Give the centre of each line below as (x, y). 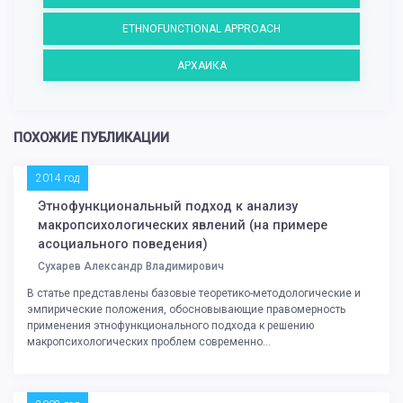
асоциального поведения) (123, 245)
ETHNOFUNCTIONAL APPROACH (201, 28)
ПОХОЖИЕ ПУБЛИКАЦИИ (91, 139)
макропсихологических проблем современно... (149, 342)
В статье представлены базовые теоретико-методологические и (194, 294)
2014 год (58, 179)
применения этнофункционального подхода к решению (170, 326)
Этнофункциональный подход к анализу (168, 207)
